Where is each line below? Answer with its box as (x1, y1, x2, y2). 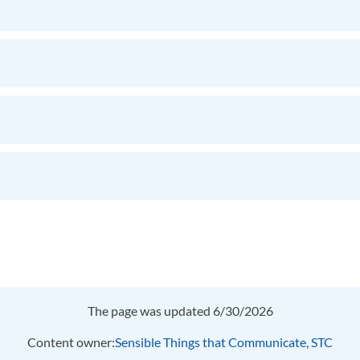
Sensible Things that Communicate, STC (115, 334, 333, 350)
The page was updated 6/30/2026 (87, 303, 273, 318)
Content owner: (27, 334, 115, 350)
